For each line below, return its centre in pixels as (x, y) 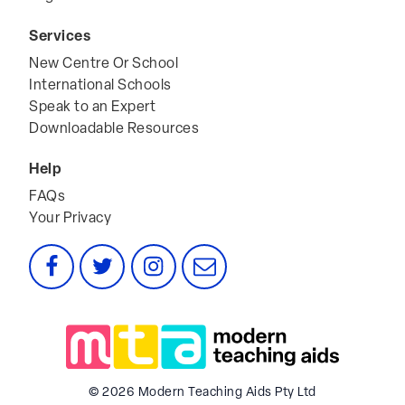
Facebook (72, 256)
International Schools (100, 86)
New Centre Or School (104, 65)
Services (60, 38)
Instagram (175, 256)
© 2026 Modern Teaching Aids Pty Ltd (202, 393)
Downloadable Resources (114, 130)
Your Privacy (70, 219)
